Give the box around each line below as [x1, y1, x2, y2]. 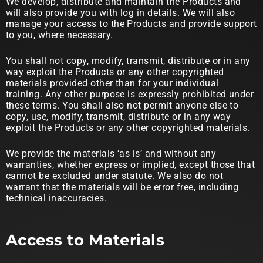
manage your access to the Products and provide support [6, 18, 257, 29]
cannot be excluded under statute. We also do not [6, 170, 224, 181]
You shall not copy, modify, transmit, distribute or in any [6, 55, 251, 66]
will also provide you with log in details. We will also [6, 7, 235, 18]
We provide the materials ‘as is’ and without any [6, 148, 217, 159]
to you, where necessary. [6, 29, 113, 41]
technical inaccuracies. [6, 193, 107, 204]
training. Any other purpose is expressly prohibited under [6, 89, 254, 100]
